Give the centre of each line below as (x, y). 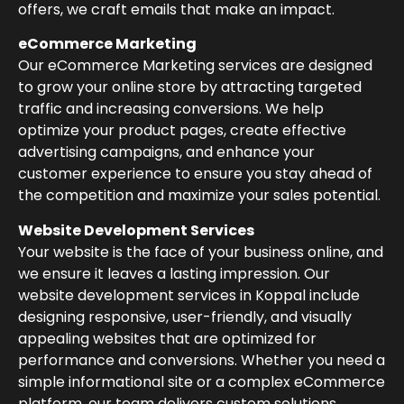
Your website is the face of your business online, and (201, 252)
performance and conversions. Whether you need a (202, 360)
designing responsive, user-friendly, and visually (185, 317)
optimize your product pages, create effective (182, 131)
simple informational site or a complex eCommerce (202, 381)
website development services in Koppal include (189, 295)
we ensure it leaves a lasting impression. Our (174, 273)
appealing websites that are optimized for (167, 338)
